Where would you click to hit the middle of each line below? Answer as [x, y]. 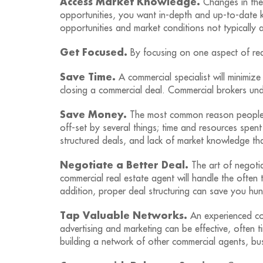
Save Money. [93, 115]
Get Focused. [94, 53]
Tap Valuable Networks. [124, 216]
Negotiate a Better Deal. [124, 166]
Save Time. [88, 77]
